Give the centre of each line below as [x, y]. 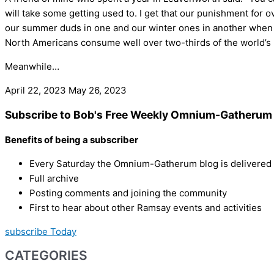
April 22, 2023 [37, 90]
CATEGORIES [46, 256]
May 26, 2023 [98, 90]
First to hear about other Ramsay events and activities [146, 207]
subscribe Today [41, 231]
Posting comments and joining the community [128, 193]
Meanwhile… [32, 66]
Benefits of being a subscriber [72, 139]
